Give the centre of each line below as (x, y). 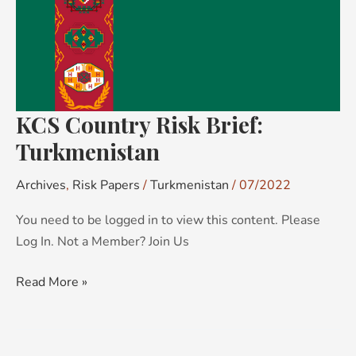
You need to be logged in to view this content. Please (168, 220)
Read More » (52, 282)
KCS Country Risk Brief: (139, 124)
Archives (41, 185)
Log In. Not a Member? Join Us (103, 241)
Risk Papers (106, 185)
